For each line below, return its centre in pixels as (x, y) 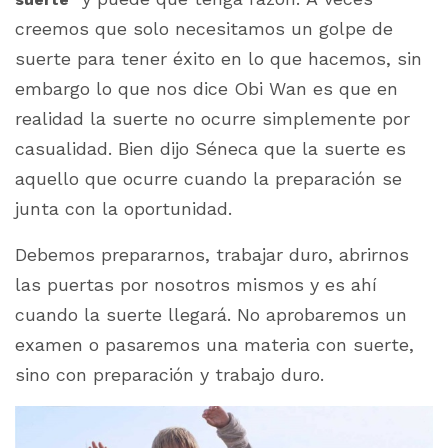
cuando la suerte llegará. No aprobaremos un (211, 315)
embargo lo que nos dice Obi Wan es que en (206, 89)
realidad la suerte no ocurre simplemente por (212, 119)
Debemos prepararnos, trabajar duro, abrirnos (212, 255)
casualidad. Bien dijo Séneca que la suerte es (210, 149)
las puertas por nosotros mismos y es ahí (196, 285)
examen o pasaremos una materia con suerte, (214, 345)
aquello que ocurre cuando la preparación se (208, 179)
